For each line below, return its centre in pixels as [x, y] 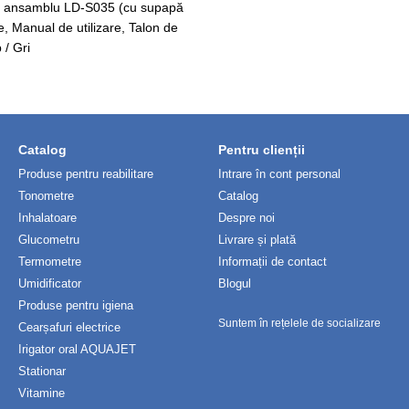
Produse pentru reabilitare [86, 174]
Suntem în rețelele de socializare [299, 323]
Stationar [42, 371]
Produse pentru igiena [76, 305]
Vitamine [42, 393]
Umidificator [50, 283]
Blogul [235, 283]
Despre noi [246, 218]
